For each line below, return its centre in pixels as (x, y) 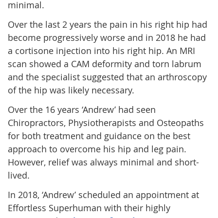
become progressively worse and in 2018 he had (107, 37)
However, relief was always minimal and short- (103, 162)
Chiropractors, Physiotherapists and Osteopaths (106, 122)
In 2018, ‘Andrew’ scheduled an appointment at (103, 194)
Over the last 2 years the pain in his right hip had (107, 24)
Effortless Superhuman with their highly (89, 208)
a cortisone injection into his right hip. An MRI (101, 50)
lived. (18, 175)
